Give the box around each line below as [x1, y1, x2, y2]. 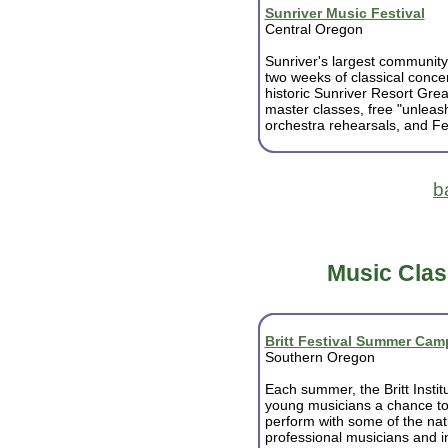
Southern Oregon [264, 349, 375, 365]
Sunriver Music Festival [264, 5, 425, 21]
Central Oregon [264, 21, 363, 37]
